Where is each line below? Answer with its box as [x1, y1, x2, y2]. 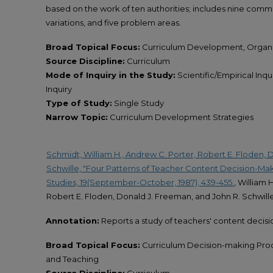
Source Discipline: [46, 56, 125, 66]
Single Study [112, 98, 164, 108]
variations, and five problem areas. [46, 18, 181, 28]
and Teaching [46, 254, 99, 264]
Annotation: [46, 215, 99, 225]
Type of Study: [46, 98, 112, 108]
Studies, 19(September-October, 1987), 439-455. [46, 177, 234, 187]
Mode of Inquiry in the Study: [46, 70, 175, 80]
